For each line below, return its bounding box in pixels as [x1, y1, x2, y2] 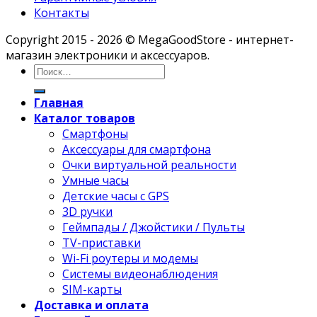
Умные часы [62, 172, 129, 188]
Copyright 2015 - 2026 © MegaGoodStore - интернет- [6, 31, 294, 47]
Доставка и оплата [34, 296, 149, 313]
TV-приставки [62, 234, 141, 250]
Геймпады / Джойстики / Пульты [62, 219, 245, 235]
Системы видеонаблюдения [62, 265, 218, 282]
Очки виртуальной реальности [62, 156, 236, 173]
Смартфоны [62, 125, 128, 142]
